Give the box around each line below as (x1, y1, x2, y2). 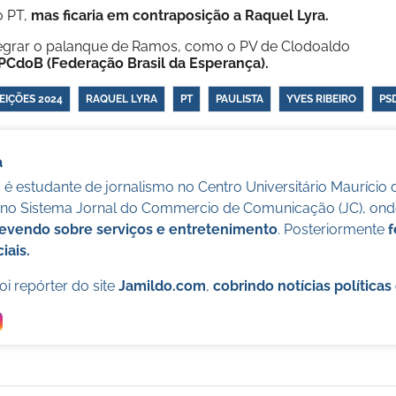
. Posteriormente (277, 221, 388, 238)
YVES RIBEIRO (286, 93, 356, 105)
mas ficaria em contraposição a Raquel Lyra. (31, 7, 329, 24)
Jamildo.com (118, 278, 206, 294)
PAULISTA (215, 93, 263, 105)
